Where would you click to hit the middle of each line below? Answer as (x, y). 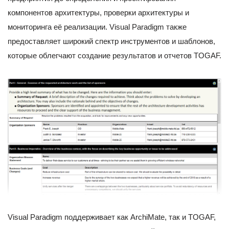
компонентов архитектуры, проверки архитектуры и (98, 13)
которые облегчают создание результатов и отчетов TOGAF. (114, 56)
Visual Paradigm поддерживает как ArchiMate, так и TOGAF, (112, 217)
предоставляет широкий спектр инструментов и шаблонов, (111, 41)
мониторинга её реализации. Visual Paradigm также (97, 27)
